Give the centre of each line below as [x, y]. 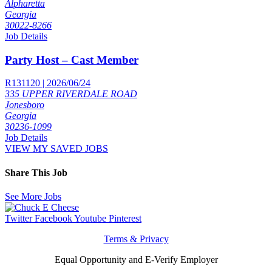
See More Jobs [33, 196]
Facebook [53, 218]
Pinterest [125, 218]
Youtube [90, 218]
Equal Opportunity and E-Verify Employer [136, 259]
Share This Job [36, 172]
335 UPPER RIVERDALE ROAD [71, 94]
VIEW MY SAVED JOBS [56, 149]
